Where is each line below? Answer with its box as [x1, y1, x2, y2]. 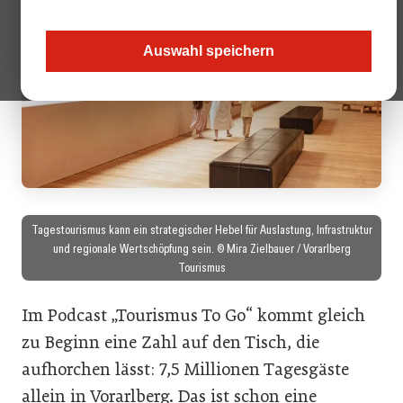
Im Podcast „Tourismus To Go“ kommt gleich [22, 304, 365, 326]
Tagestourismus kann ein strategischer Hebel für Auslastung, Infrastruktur [31, 219, 372, 237]
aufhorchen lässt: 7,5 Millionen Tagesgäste [22, 358, 349, 380]
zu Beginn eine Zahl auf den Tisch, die [22, 331, 319, 353]
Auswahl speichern [143, 43, 274, 58]
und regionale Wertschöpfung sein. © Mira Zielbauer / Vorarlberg [52, 238, 351, 256]
